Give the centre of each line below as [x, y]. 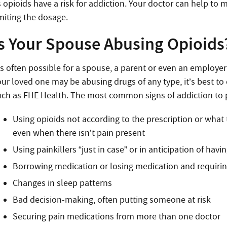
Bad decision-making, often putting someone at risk [112, 200]
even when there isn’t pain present [79, 133]
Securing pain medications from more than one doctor [117, 217]
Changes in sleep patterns [63, 183]
